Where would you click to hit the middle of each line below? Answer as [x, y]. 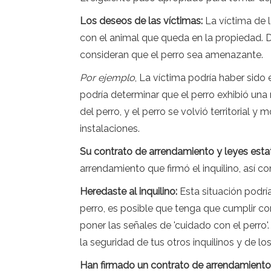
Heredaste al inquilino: [130, 191]
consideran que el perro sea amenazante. [171, 55]
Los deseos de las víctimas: [142, 21]
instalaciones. [110, 129]
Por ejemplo [107, 78]
